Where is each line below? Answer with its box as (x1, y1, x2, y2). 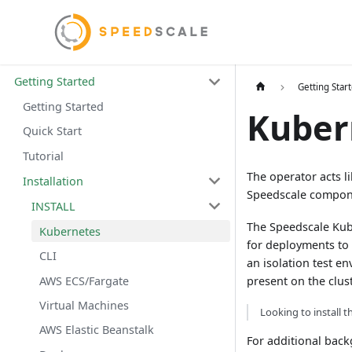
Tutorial (22, 148, 64, 163)
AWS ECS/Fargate (39, 273, 130, 288)
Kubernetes (39, 223, 101, 239)
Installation (22, 173, 83, 189)
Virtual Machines (39, 297, 130, 313)
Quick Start (22, 123, 82, 139)
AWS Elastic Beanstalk (39, 322, 155, 338)
